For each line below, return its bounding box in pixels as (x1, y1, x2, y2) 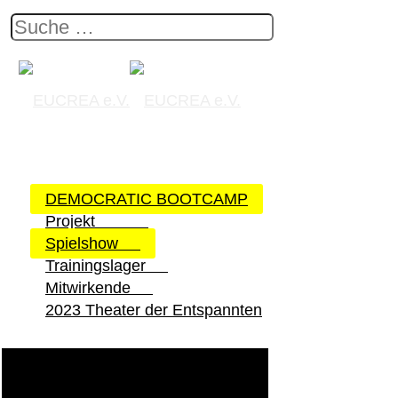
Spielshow (45, 235, 140, 252)
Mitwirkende (45, 279, 153, 297)
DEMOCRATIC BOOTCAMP (45, 190, 248, 208)
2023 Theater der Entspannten (45, 301, 262, 319)
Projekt (45, 212, 148, 230)
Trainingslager (45, 257, 168, 275)
